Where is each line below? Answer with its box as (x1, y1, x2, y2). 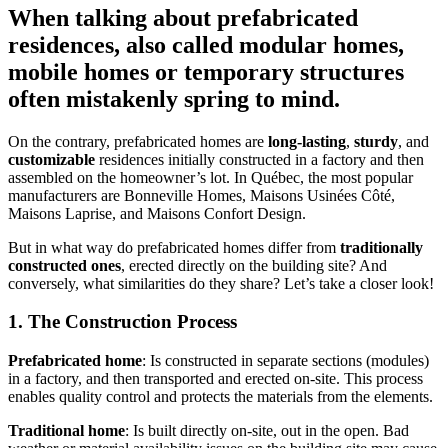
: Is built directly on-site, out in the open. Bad (125, 422, 409, 440)
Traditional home (8, 422, 125, 440)
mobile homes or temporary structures (8, 58, 404, 85)
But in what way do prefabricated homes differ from (8, 238, 340, 256)
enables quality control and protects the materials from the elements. (8, 388, 433, 406)
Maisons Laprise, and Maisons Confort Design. (8, 204, 306, 222)
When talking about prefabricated (8, 4, 358, 31)
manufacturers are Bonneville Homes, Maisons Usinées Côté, (8, 186, 395, 204)
